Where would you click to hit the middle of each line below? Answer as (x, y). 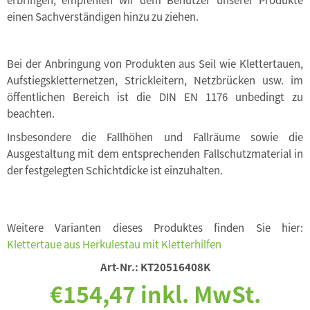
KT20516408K (175, 267)
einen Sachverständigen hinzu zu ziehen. (103, 17)
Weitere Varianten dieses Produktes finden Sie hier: (155, 228)
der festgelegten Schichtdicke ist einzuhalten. (115, 170)
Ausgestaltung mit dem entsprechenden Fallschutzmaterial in (155, 154)
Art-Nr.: (119, 267)
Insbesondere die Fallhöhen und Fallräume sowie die (155, 137)
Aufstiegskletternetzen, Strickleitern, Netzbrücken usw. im (155, 80)
